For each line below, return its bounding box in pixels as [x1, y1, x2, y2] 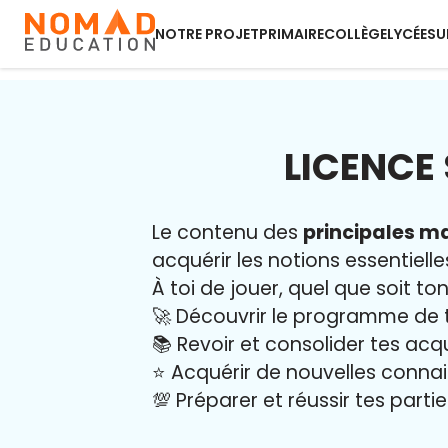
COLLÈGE [324, 24, 387, 44]
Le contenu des [152, 219, 303, 246]
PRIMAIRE [259, 24, 324, 44]
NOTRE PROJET [155, 24, 259, 44]
